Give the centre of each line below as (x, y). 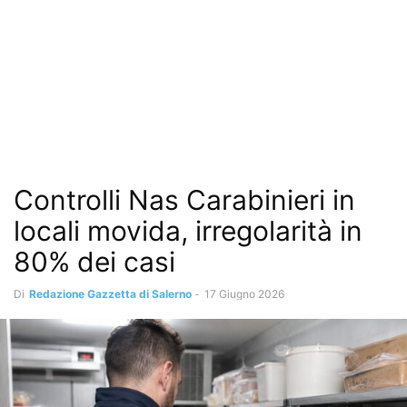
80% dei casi (94, 262)
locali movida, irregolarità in (188, 231)
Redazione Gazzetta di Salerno (110, 294)
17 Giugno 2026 (244, 294)
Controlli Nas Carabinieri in (184, 200)
